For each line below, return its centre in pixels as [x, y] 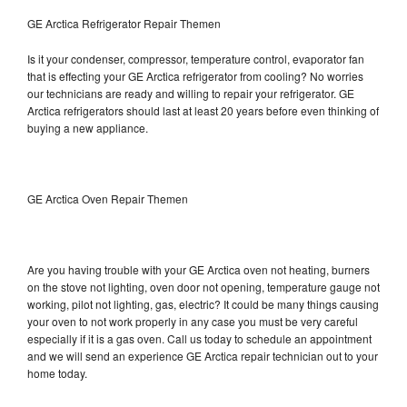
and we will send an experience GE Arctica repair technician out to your [203, 355]
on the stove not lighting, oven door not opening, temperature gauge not [203, 286]
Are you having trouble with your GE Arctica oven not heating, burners [199, 269]
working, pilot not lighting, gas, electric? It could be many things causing [203, 303]
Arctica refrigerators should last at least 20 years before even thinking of [203, 110]
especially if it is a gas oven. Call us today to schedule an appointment [199, 338]
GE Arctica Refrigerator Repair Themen [124, 23]
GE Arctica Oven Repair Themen [108, 198]
